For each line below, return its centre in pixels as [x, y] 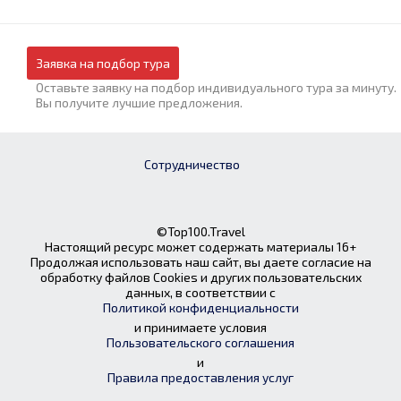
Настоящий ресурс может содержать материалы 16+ [200, 247]
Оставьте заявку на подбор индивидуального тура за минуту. [216, 87]
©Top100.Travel [200, 231]
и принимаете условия [200, 327]
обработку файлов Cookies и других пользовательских [200, 277]
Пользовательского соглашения [200, 342]
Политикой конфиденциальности [200, 307]
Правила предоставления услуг [200, 377]
